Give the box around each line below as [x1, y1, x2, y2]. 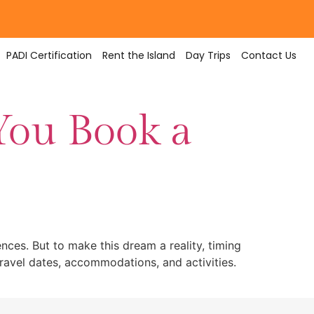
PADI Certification [6, 48, 92, 62]
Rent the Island [102, 48, 175, 62]
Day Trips [185, 48, 231, 62]
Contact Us [240, 48, 296, 62]
